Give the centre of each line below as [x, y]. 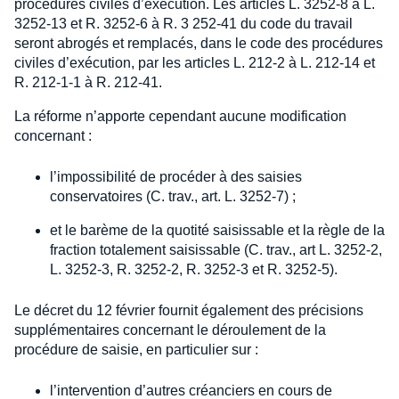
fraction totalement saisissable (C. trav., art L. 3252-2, [216, 250]
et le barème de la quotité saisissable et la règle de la [217, 231]
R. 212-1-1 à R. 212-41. [88, 83]
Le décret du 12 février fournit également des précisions [189, 311]
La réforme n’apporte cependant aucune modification [180, 117]
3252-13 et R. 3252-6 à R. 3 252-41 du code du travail [183, 24]
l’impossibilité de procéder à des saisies [176, 177]
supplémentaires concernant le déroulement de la [170, 330]
